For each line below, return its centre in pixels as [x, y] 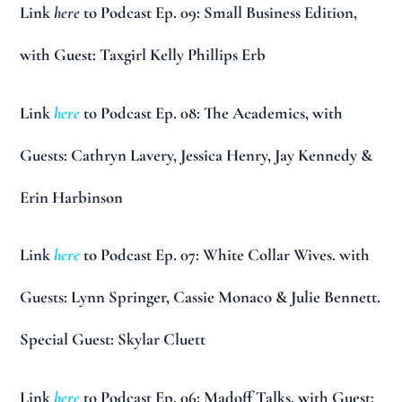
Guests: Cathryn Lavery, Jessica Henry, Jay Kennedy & [197, 155]
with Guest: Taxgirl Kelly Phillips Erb [143, 55]
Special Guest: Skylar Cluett [113, 340]
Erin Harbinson [72, 197]
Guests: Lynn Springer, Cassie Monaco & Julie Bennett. [201, 297]
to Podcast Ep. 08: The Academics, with [212, 113]
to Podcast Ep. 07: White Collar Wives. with [225, 255]
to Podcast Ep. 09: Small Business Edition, [219, 13]
